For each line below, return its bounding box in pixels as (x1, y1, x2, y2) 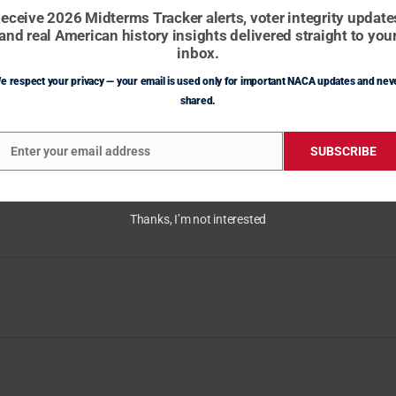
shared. (179, 95, 217, 107)
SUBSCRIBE (310, 144, 377, 158)
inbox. (177, 44, 219, 62)
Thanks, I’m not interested (129, 212, 267, 226)
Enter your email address (11, 144, 150, 158)
